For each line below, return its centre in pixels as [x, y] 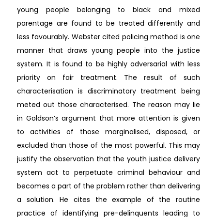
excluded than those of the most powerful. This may [108, 145]
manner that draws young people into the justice [108, 50]
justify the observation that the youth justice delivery [108, 159]
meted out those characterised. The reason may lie [108, 104]
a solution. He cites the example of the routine [108, 199]
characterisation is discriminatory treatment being [108, 91]
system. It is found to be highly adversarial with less [108, 64]
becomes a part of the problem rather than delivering [108, 186]
